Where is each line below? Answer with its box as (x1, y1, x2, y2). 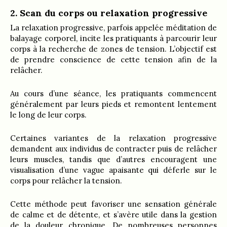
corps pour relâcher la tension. (10, 175, 122, 185)
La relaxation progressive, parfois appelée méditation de (10, 22, 217, 32)
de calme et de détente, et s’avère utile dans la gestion (10, 209, 217, 219)
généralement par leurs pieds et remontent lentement (10, 99, 217, 109)
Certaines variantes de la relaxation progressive (10, 133, 217, 143)
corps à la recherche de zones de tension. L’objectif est (10, 44, 217, 54)
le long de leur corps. (10, 109, 87, 120)
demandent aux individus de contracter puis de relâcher (10, 143, 217, 154)
